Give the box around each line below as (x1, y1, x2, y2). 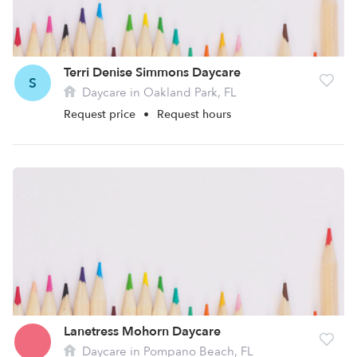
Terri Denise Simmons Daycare (64, 64, 241, 81)
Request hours (157, 107, 231, 122)
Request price (64, 107, 139, 122)
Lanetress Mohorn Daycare (64, 323, 221, 340)
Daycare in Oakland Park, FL (79, 84, 237, 100)
